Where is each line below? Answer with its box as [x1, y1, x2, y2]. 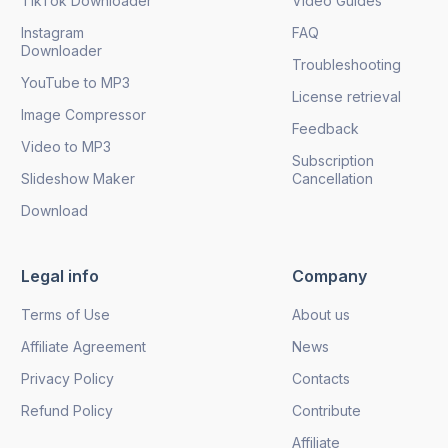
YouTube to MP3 [21, 73, 130, 91]
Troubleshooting [292, 55, 401, 73]
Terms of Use [21, 305, 110, 323]
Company [292, 265, 367, 286]
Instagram [21, 23, 84, 41]
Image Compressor [21, 105, 146, 123]
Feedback [292, 119, 359, 137]
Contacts [292, 369, 350, 387]
